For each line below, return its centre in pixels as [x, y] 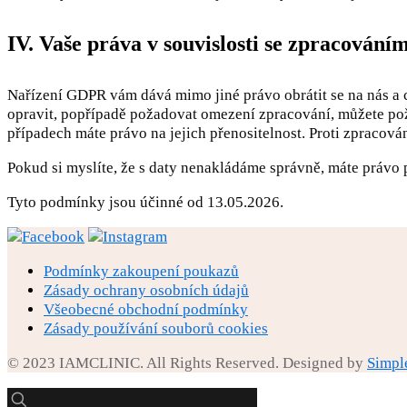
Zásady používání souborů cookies [156, 329]
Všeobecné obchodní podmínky [146, 310]
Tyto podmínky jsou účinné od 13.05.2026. [145, 203]
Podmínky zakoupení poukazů [141, 272]
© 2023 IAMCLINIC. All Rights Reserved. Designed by [187, 363]
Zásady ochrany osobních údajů [146, 291]
